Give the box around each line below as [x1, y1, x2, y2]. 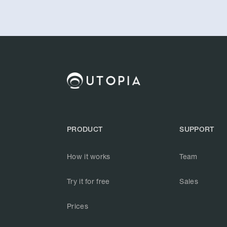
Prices [67, 202, 88, 211]
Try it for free [67, 177, 110, 186]
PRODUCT [67, 125, 103, 134]
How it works [67, 152, 110, 161]
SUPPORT [179, 125, 214, 134]
